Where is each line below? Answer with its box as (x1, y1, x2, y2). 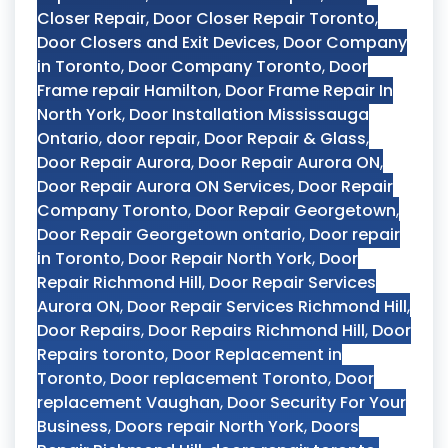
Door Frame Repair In (225, 79, 393, 102)
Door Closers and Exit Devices (37, 31, 276, 54)
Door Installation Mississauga (129, 103, 369, 126)
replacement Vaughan (37, 391, 220, 414)
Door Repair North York (128, 247, 312, 270)
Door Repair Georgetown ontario (37, 223, 302, 246)
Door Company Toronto (128, 55, 322, 78)
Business (37, 415, 108, 438)
